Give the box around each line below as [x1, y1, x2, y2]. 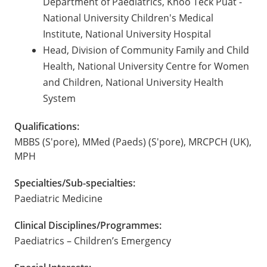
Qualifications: [14, 119, 79, 133]
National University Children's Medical [43, 11, 213, 24]
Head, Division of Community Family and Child [43, 43, 249, 57]
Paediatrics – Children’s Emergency [14, 234, 171, 247]
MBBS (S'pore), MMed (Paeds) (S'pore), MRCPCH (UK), [14, 135, 252, 148]
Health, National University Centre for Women [43, 59, 249, 73]
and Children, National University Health [43, 75, 223, 89]
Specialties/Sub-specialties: [14, 176, 135, 190]
